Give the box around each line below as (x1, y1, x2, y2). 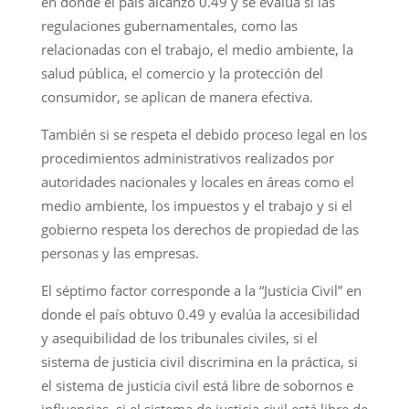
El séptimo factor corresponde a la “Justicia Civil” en (40, 280, 362, 299)
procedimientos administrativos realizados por (40, 148, 334, 167)
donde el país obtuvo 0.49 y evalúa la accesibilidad (40, 304, 360, 323)
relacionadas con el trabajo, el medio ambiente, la (40, 39, 353, 58)
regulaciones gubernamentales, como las (40, 16, 298, 35)
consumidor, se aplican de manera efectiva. (40, 87, 313, 106)
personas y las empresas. (40, 243, 199, 262)
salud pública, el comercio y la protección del (40, 63, 323, 82)
